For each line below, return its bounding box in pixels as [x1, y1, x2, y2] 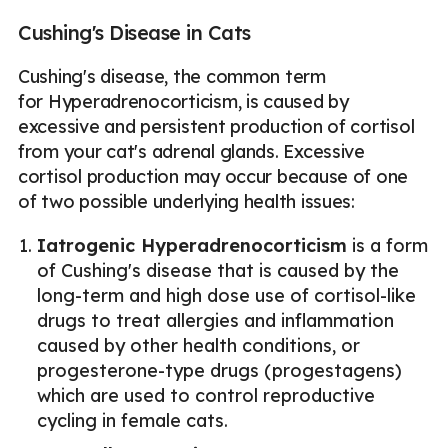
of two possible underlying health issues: [18, 189, 355, 213]
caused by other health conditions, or [37, 334, 361, 358]
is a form [347, 234, 429, 258]
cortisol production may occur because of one [18, 164, 409, 188]
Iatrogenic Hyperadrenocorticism [37, 234, 348, 258]
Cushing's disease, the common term [18, 64, 326, 88]
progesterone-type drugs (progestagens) [37, 359, 403, 383]
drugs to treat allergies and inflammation [37, 309, 395, 333]
